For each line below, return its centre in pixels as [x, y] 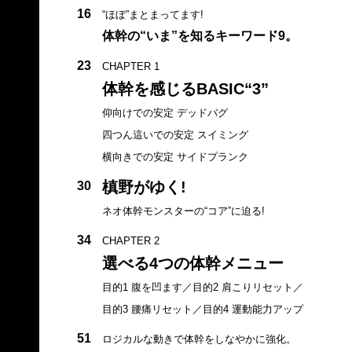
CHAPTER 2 [130, 240]
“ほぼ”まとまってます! [152, 14]
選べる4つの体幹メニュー [192, 263]
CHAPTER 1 [130, 66]
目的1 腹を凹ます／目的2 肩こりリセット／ [202, 287]
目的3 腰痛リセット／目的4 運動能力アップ [202, 309]
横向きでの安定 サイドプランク [175, 156]
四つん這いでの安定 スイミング [175, 134]
